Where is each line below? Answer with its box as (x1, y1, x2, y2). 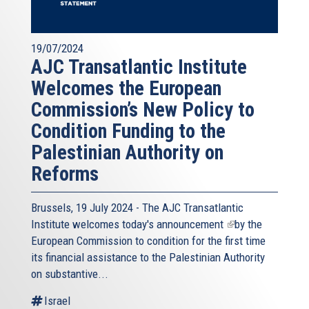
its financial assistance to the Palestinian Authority (31, 250, 265, 264)
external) (226, 250, 266, 264)
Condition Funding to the (31, 119, 226, 143)
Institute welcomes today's (31, 217, 157, 231)
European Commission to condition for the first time (31, 233, 266, 248)
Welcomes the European (31, 76, 221, 100)
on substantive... (31, 266, 108, 281)
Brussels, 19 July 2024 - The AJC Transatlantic (31, 200, 243, 215)
